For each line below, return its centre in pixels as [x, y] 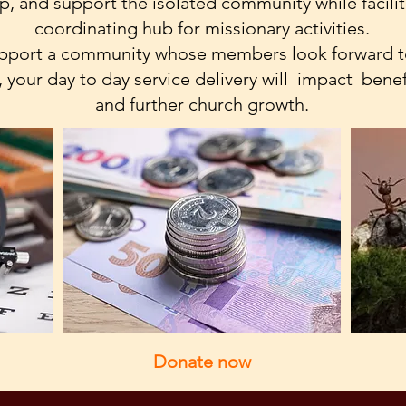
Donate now [202, 362]
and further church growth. [202, 104]
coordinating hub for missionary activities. [202, 28]
